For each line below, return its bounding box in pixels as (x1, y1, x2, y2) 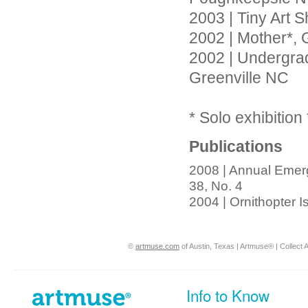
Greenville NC (189, 69, 289, 87)
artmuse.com (135, 242, 179, 250)
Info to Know (186, 284, 269, 306)
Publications (189, 138, 283, 155)
